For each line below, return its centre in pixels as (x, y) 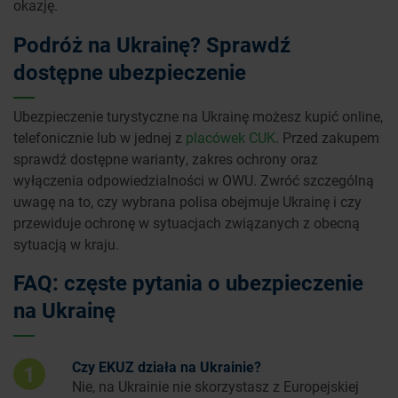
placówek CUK (231, 138)
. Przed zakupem (327, 138)
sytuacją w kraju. (66, 244)
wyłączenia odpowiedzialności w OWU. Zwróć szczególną (194, 180)
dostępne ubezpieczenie (130, 72)
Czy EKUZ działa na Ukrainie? (167, 367)
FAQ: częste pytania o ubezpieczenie (188, 283)
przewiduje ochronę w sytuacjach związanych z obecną (187, 223)
